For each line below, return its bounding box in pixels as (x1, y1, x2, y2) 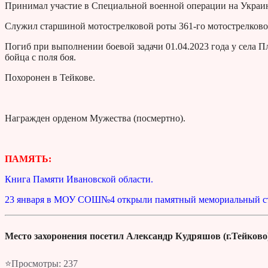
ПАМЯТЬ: (5, 154, 51, 165)
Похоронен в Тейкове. (5, 72, 95, 83)
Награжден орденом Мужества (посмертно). (5, 113, 185, 124)
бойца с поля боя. (5, 52, 76, 63)
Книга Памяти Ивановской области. (5, 174, 153, 185)
